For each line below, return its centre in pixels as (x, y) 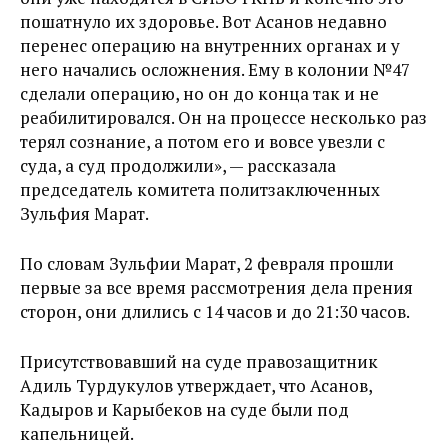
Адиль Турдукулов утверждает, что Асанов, (196, 385)
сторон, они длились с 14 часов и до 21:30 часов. (215, 311)
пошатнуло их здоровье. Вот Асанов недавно (203, 21)
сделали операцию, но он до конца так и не (199, 93)
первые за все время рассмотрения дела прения (216, 287)
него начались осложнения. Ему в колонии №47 (215, 69)
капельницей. (77, 433)
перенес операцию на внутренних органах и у (210, 45)
